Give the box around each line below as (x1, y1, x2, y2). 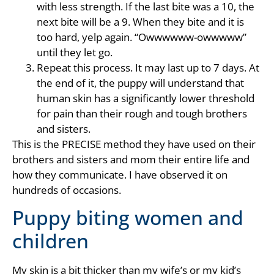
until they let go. (37, 45, 113, 59)
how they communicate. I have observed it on (12, 167, 228, 182)
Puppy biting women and (12, 204, 243, 231)
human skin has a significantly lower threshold (37, 91, 254, 105)
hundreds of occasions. (12, 182, 121, 197)
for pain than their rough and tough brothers (37, 106, 247, 120)
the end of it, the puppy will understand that (37, 75, 244, 90)
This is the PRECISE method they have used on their (12, 136, 256, 151)
